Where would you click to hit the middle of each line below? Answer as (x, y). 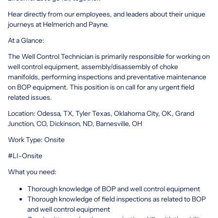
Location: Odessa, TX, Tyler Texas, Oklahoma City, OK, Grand (101, 113)
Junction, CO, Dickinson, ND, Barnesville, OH (75, 123)
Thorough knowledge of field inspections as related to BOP (117, 199)
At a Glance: (26, 40)
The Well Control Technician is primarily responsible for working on (109, 56)
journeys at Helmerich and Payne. (58, 24)
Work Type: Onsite (36, 139)
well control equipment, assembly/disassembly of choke (93, 66)
